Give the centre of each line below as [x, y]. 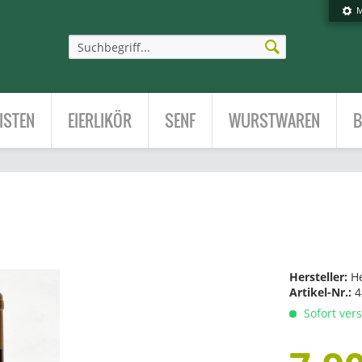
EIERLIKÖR [100, 120]
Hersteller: [320, 277]
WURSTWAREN [274, 120]
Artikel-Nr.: [322, 292]
